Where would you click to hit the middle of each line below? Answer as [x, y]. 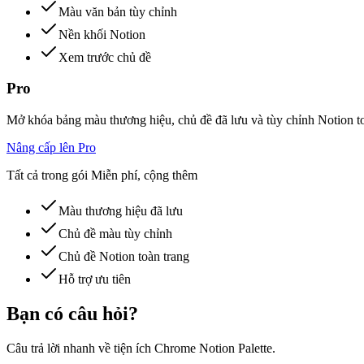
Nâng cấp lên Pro [51, 147]
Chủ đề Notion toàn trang [124, 256]
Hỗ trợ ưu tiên [95, 279]
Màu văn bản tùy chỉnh [118, 11]
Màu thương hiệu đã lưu [121, 210]
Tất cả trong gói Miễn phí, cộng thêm [102, 175]
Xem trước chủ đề [105, 57]
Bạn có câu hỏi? [72, 313]
